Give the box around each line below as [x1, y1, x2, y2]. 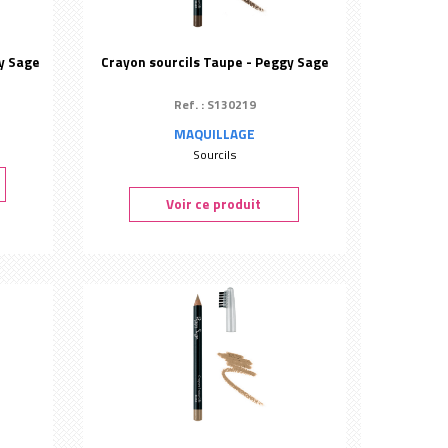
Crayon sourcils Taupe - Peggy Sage [100, 52, 329, 72]
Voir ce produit [166, 194, 262, 214]
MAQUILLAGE [174, 124, 256, 144]
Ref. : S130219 [173, 95, 256, 114]
